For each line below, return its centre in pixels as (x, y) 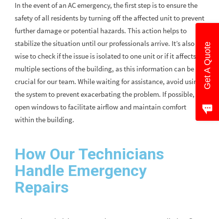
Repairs (42, 187)
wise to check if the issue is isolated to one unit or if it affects (105, 56)
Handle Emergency (81, 171)
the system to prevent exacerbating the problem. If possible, (105, 94)
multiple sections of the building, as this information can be (104, 69)
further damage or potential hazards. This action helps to (101, 31)
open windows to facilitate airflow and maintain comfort (100, 107)
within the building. (44, 120)
